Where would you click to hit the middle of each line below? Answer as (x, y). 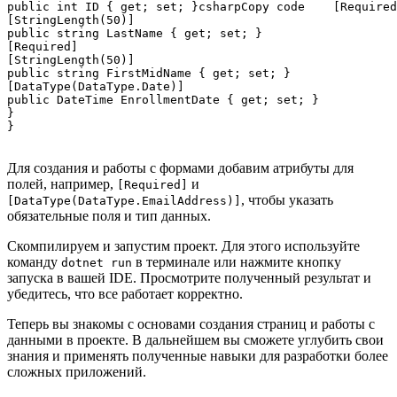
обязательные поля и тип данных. (109, 215)
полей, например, (62, 183)
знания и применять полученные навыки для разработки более (198, 355)
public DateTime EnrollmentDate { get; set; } (163, 99)
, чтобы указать (287, 199)
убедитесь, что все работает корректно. (125, 293)
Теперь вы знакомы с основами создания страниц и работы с (191, 323)
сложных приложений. (77, 371)
